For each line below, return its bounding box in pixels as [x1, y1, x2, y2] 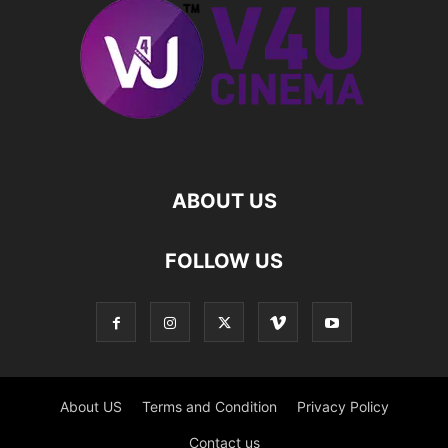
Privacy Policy [296, 397, 389, 415]
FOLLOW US [165, 248, 283, 273]
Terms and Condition [141, 397, 277, 415]
